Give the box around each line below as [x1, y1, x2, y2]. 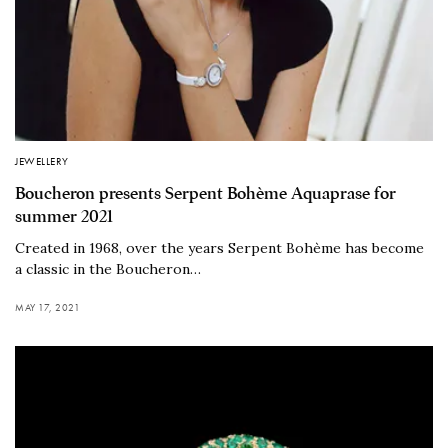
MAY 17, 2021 [15, 300, 80, 314]
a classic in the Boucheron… [15, 259, 201, 278]
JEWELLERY [15, 153, 69, 168]
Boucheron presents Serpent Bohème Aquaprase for [15, 182, 396, 204]
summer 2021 [15, 205, 113, 227]
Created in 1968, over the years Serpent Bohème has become [15, 238, 424, 257]
